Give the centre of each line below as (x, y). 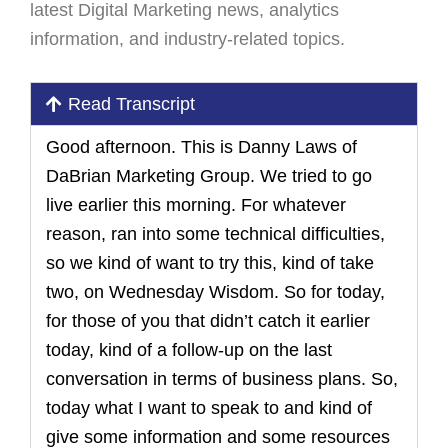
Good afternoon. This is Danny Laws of (201, 147)
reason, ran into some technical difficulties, (215, 234)
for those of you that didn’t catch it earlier (208, 321)
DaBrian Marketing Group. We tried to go (209, 176)
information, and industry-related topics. (187, 39)
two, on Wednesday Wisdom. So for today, (215, 292)
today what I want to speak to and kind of (209, 408)
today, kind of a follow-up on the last (189, 350)
